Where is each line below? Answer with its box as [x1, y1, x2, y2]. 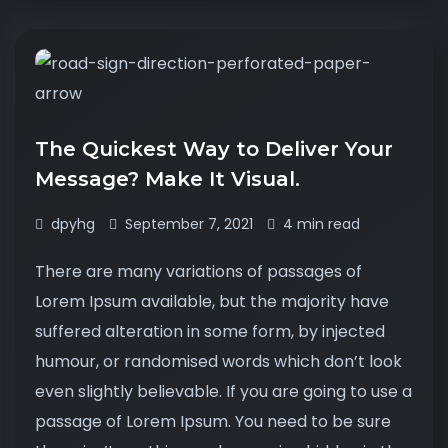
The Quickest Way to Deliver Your [35, 137, 393, 161]
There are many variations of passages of [35, 260, 362, 283]
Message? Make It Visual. [35, 167, 306, 191]
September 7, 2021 [125, 214, 253, 234]
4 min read [283, 214, 360, 234]
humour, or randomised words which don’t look [35, 350, 402, 373]
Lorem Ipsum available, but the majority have [35, 290, 389, 313]
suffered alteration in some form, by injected [35, 320, 385, 343]
